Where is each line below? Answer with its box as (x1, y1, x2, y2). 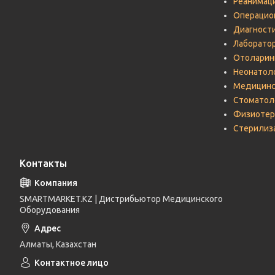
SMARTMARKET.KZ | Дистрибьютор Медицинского (20, 194, 223, 204)
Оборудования (20, 205, 80, 215)
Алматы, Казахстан (20, 239, 96, 249)
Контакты (20, 158, 67, 169)
